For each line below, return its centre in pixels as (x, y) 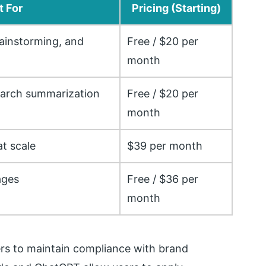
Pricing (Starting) (176, 8)
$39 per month (165, 146)
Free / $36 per (163, 179)
